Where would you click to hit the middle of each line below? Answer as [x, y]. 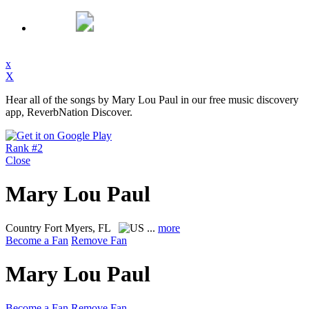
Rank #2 [24, 148]
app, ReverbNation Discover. [69, 112]
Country [25, 228]
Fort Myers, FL [79, 228]
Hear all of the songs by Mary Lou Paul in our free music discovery [152, 100]
